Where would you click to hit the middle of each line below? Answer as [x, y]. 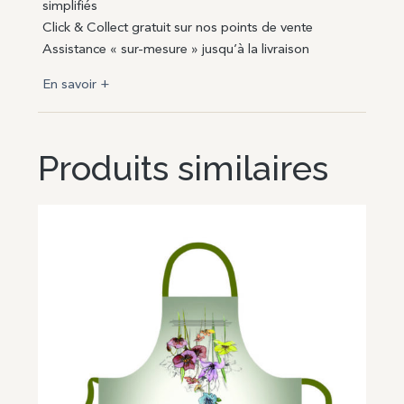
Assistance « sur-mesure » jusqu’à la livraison [176, 50]
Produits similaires [184, 169]
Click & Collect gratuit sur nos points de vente [178, 29]
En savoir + [77, 86]
